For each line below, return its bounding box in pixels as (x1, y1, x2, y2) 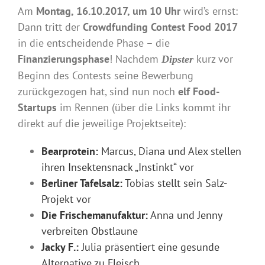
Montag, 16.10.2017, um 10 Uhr (36, 4, 180, 18)
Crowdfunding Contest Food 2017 (83, 20, 238, 34)
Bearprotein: (41, 144, 98, 158)
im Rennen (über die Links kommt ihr (57, 100, 231, 114)
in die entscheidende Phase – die (18, 35, 170, 50)
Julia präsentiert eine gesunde (79, 240, 219, 254)
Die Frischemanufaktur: (41, 208, 148, 222)
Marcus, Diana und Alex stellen (98, 144, 241, 158)
